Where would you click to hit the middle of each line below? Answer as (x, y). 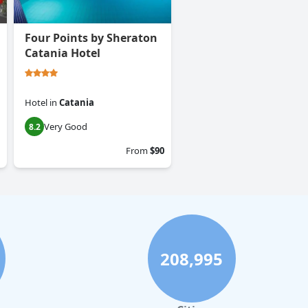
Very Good (66, 127)
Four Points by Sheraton (91, 38)
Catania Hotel (63, 53)
